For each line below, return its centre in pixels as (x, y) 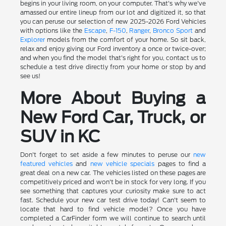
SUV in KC (60, 136)
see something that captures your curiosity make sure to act (113, 191)
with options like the (52, 30)
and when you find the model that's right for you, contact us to (113, 58)
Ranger (139, 30)
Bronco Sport (173, 30)
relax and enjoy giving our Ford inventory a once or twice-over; (113, 48)
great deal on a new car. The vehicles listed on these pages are (113, 173)
